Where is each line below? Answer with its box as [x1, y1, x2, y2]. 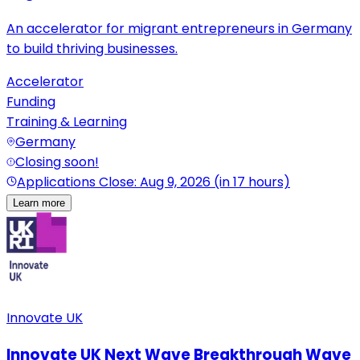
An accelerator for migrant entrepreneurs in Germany [6, 19, 352, 39]
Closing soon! [15, 153, 99, 172]
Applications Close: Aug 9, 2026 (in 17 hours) [17, 173, 290, 192]
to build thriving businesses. [6, 39, 178, 59]
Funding [6, 92, 55, 112]
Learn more [13, 197, 65, 210]
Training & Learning [6, 112, 127, 132]
